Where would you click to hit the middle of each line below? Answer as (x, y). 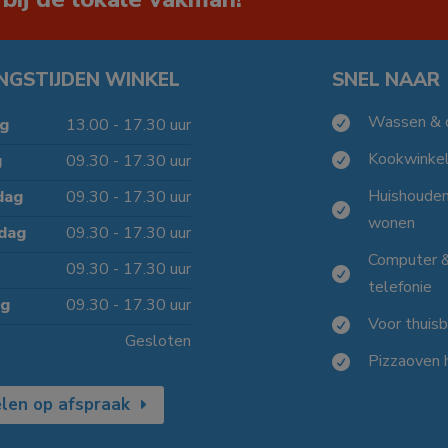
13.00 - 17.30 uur (128, 125)
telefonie (399, 287)
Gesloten (157, 341)
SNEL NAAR (386, 80)
